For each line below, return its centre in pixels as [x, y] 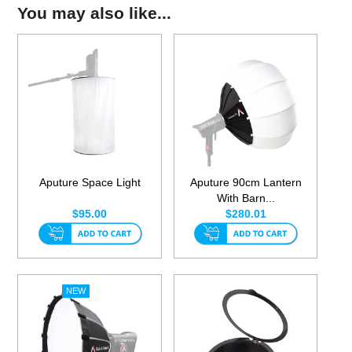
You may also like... [95, 13]
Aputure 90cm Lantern [246, 183]
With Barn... [246, 198]
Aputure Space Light [90, 183]
